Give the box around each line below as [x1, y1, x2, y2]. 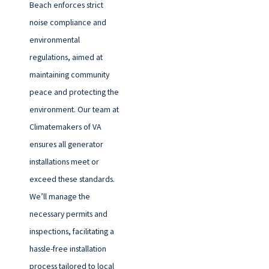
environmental [29, 34, 80, 46]
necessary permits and [29, 208, 107, 220]
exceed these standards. [29, 174, 115, 185]
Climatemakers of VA [29, 121, 101, 133]
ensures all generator [29, 139, 103, 150]
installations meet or [29, 156, 99, 168]
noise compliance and [29, 17, 106, 28]
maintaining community [29, 69, 109, 80]
